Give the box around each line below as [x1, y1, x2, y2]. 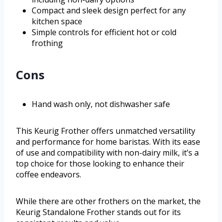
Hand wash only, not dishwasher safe [32, 99, 170, 110]
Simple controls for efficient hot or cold [32, 27, 176, 38]
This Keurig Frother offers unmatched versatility [16, 125, 195, 137]
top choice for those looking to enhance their [16, 158, 184, 169]
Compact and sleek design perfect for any [32, 5, 186, 16]
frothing [32, 38, 63, 49]
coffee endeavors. [16, 169, 81, 180]
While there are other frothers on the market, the [16, 196, 201, 207]
